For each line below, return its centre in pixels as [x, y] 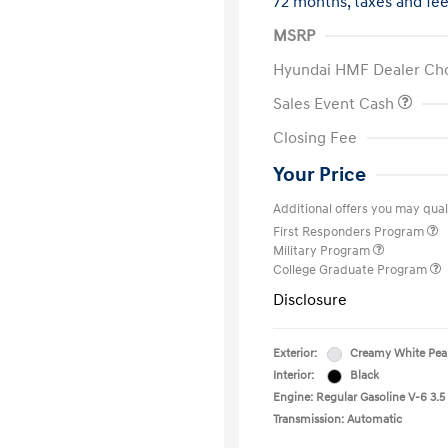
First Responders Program [350, 232]
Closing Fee [315, 138]
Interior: [293, 375]
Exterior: [295, 353]
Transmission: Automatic [337, 419]
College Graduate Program [351, 270]
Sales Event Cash [335, 104]
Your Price [319, 175]
